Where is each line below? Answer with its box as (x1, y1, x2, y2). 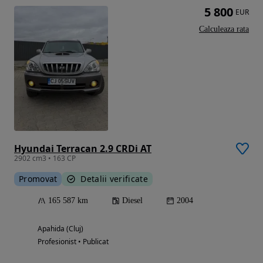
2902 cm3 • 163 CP (14, 153, 76, 164)
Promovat (19, 173, 58, 185)
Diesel (122, 196, 143, 205)
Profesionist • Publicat (38, 237, 109, 247)
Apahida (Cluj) (38, 224, 83, 234)
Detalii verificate (80, 173, 148, 185)
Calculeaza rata (199, 25, 249, 34)
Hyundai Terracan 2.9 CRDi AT (14, 142, 151, 156)
